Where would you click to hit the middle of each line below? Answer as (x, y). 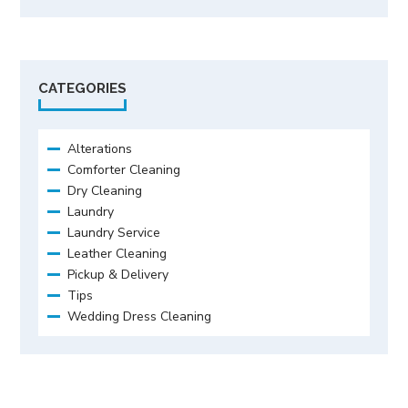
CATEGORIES (83, 88)
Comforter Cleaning (124, 169)
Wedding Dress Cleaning (140, 316)
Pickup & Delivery (118, 274)
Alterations (100, 148)
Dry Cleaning (105, 190)
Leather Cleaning (117, 253)
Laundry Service (114, 232)
